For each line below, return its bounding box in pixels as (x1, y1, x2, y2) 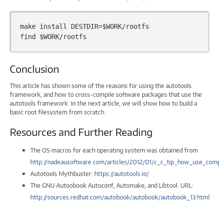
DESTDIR (70, 22, 98, 31)
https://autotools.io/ (94, 170, 149, 178)
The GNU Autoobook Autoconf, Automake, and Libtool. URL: (30, 182, 193, 190)
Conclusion (10, 63, 59, 75)
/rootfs (121, 22, 149, 31)
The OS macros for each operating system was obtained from (30, 147, 198, 154)
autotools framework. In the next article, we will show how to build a (10, 100, 197, 108)
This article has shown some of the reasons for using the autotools (10, 82, 192, 90)
